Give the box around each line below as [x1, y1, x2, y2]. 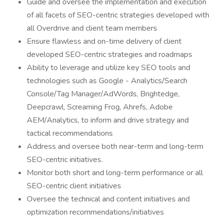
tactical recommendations [27, 128, 113, 139]
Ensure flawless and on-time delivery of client [27, 36, 182, 47]
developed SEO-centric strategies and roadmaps [27, 49, 192, 60]
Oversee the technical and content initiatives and [27, 194, 190, 204]
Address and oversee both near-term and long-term [27, 141, 203, 152]
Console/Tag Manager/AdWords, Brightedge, [27, 89, 180, 99]
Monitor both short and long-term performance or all [27, 167, 203, 178]
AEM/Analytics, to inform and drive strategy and [27, 115, 189, 126]
